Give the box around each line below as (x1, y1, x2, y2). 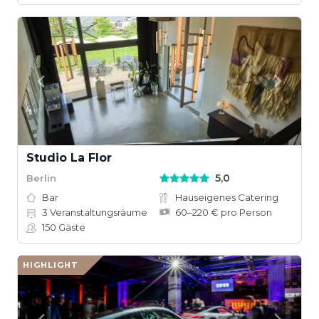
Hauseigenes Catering (175, 192, 278, 203)
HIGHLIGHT (23, 260, 78, 270)
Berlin (26, 172, 56, 184)
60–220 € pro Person (175, 206, 272, 218)
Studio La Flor (26, 151, 112, 164)
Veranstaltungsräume (48, 206, 147, 218)
